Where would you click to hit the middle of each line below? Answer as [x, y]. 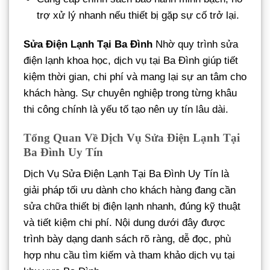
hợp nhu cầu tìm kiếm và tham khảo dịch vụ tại [129, 255]
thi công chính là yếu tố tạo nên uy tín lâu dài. [126, 110]
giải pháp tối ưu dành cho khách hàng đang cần [130, 190]
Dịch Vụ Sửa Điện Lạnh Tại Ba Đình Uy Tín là [126, 174]
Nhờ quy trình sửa [195, 45]
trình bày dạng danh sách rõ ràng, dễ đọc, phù [127, 239]
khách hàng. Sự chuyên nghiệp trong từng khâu [130, 93]
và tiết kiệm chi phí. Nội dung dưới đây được [124, 222]
